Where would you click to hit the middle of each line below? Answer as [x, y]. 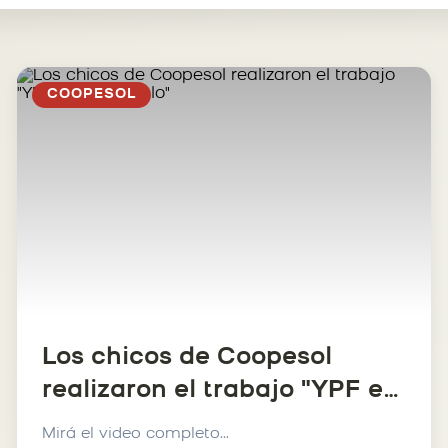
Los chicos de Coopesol [186, 358]
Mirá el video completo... [135, 434]
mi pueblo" [109, 424]
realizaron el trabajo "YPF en [220, 391]
